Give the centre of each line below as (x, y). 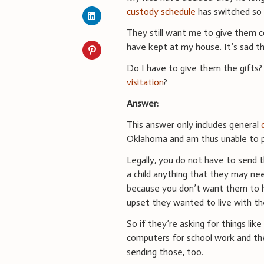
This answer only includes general (194, 124)
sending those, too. (165, 252)
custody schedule (161, 11)
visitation (146, 82)
